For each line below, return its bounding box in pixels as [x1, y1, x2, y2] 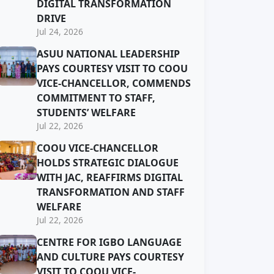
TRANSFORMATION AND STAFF [37, 185, 185, 199]
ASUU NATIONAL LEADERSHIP [37, 47, 180, 61]
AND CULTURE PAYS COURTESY [37, 250, 184, 264]
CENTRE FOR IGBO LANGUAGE [37, 235, 182, 249]
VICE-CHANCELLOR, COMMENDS [37, 76, 191, 90]
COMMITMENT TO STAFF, [37, 91, 155, 105]
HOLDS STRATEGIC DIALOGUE [37, 156, 179, 169]
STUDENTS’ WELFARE [37, 106, 136, 119]
